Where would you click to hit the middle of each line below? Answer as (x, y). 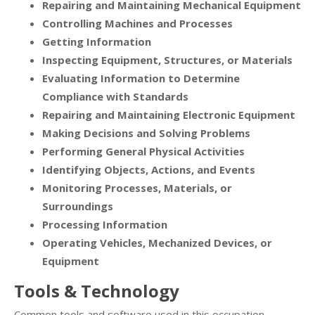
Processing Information (105, 225)
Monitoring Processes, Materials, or (137, 188)
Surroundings (78, 206)
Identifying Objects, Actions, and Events (149, 170)
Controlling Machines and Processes (137, 24)
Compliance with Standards (115, 97)
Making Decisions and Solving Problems (146, 133)
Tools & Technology (97, 291)
